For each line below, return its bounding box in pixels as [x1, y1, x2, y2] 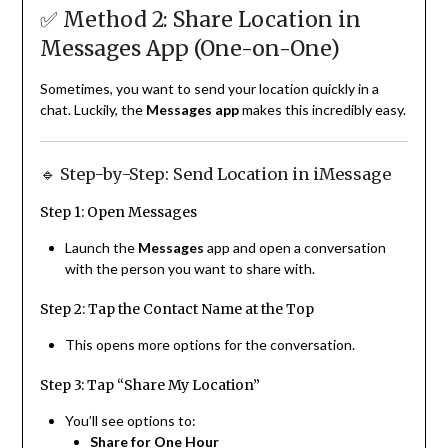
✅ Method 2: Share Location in [39, 5, 361, 33]
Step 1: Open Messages [39, 203, 197, 222]
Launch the [64, 239, 138, 257]
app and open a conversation [203, 239, 386, 257]
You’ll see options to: [64, 412, 196, 430]
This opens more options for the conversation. [64, 336, 355, 354]
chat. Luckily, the [39, 100, 146, 118]
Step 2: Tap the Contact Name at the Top [39, 300, 314, 319]
